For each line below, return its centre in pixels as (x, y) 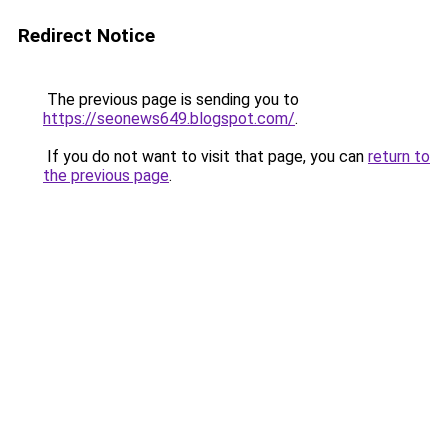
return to (399, 156)
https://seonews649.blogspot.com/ (169, 118)
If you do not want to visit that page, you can (205, 156)
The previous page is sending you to (171, 99)
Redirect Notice (86, 35)
